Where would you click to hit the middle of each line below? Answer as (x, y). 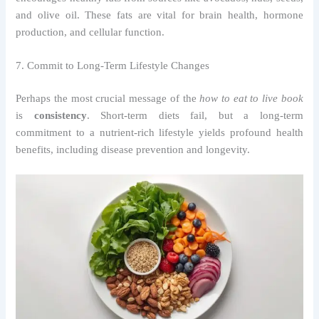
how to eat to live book (251, 98)
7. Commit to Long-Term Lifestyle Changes (113, 65)
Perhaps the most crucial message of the (108, 98)
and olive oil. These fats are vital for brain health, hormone (159, 15)
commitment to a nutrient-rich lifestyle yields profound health (159, 132)
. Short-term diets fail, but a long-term (195, 115)
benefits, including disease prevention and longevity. (133, 149)
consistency (60, 115)
